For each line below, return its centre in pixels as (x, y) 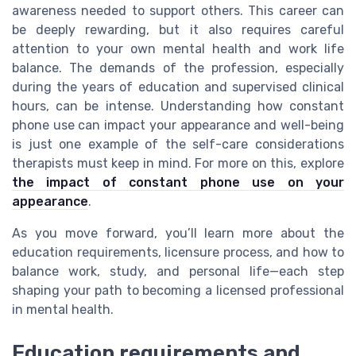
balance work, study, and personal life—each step (178, 272)
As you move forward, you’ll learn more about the (178, 234)
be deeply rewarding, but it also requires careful (178, 30)
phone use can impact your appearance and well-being (178, 126)
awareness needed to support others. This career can (178, 11)
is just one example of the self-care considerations (178, 145)
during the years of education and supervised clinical (178, 87)
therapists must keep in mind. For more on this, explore (178, 164)
